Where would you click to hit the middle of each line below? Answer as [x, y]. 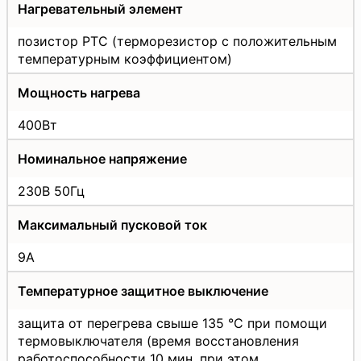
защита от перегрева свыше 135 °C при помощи [172, 323]
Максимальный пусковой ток [112, 224]
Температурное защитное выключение [143, 290]
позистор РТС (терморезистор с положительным [177, 41]
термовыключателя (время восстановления [158, 340]
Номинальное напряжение [102, 158]
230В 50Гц [51, 191]
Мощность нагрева [79, 92]
